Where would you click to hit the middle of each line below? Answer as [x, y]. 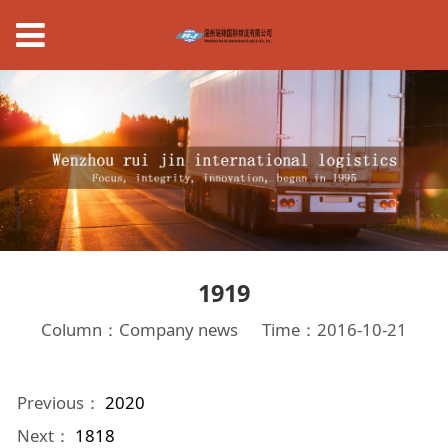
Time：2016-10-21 [335, 329]
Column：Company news [139, 329]
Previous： [60, 403]
